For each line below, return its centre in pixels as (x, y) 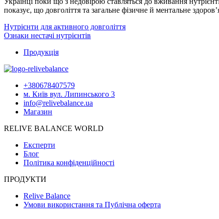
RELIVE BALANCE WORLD (54, 129)
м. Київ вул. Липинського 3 (69, 94)
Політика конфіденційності (69, 163)
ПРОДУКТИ (25, 179)
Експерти (39, 145)
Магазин (38, 112)
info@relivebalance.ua (58, 103)
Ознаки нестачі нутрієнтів (47, 36)
